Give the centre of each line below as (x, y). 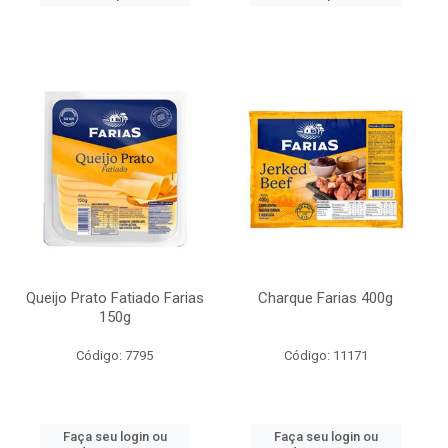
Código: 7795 (114, 355)
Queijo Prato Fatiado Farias (114, 298)
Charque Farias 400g (325, 298)
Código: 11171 (325, 355)
